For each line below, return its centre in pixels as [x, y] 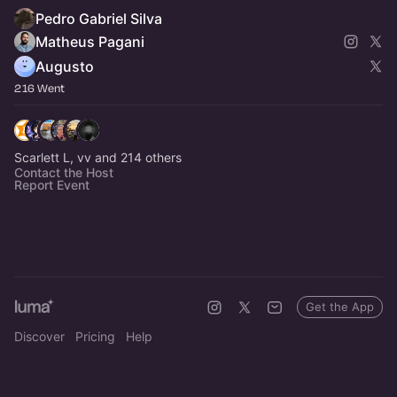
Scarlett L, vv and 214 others [98, 158]
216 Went [39, 88]
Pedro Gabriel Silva [99, 19]
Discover [39, 337]
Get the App [340, 307]
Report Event [52, 185]
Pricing [95, 337]
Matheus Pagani [90, 42]
